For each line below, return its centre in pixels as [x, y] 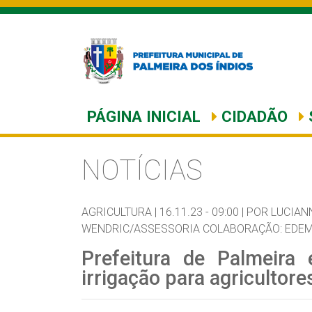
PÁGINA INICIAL [144, 116]
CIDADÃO [252, 116]
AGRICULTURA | [119, 212]
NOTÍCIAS [142, 170]
